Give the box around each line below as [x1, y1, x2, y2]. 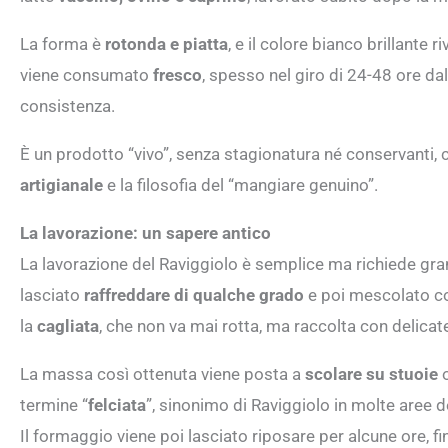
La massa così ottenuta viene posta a [20, 363, 305, 384]
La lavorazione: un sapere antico [20, 222, 271, 243]
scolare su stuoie [305, 363, 438, 384]
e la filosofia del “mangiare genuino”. [103, 174, 378, 195]
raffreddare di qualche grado [84, 284, 304, 305]
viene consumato [20, 64, 153, 85]
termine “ [20, 394, 88, 415]
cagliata [37, 315, 99, 336]
